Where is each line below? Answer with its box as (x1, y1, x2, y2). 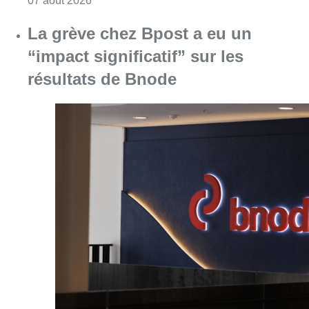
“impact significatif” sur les (28, 46, 243, 66)
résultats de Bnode (28, 69, 177, 88)
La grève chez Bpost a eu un (28, 23, 252, 43)
